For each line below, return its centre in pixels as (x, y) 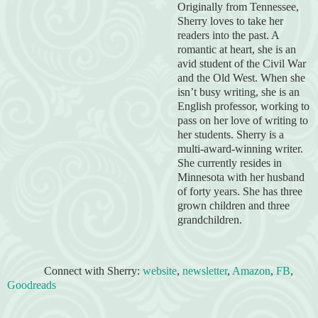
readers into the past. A (228, 35)
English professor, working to (243, 106)
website (160, 271)
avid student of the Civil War (242, 64)
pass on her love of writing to (243, 121)
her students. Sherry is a (231, 135)
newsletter (205, 271)
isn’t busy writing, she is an (238, 92)
